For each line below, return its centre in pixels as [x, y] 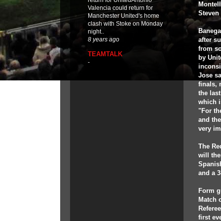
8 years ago [104, 39]
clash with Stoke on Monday [125, 24]
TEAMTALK [105, 54]
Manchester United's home [124, 16]
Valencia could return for [120, 8]
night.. [96, 32]
